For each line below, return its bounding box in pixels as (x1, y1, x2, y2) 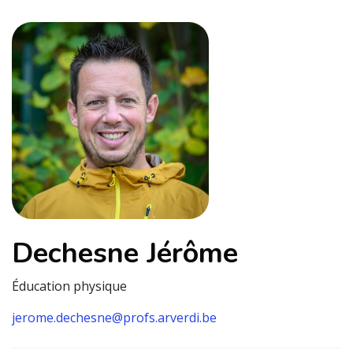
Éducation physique (12, 277, 127, 295)
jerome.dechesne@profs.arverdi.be (12, 309, 217, 326)
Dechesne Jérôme (12, 234, 238, 273)
